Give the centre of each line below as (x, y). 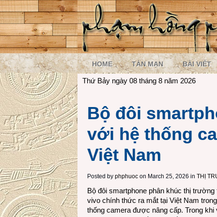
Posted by (101, 176)
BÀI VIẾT (197, 64)
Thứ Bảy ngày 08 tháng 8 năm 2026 (139, 81)
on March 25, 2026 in (167, 176)
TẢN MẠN (147, 64)
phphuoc (126, 176)
